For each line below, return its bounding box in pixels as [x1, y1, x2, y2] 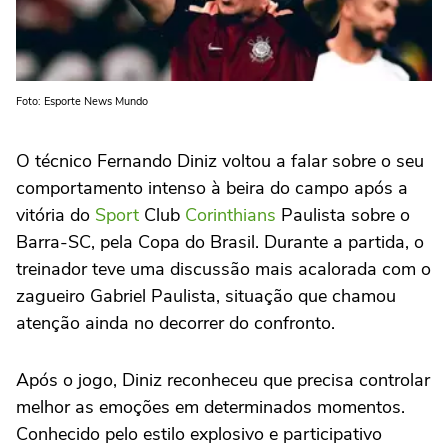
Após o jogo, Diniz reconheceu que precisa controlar [16, 368, 430, 393]
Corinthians [185, 203, 276, 228]
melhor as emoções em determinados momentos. [16, 395, 405, 420]
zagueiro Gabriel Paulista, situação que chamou [16, 284, 396, 309]
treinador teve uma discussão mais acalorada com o [16, 257, 431, 282]
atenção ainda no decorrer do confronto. [16, 311, 335, 336]
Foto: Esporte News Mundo [16, 94, 148, 110]
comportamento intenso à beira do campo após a [16, 176, 408, 201]
